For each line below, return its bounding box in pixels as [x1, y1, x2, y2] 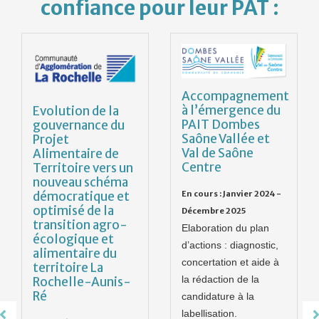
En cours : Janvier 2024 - [182, 189, 281, 199]
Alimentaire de [33, 146, 119, 162]
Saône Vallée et [182, 131, 270, 147]
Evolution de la [33, 103, 119, 120]
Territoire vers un [33, 160, 133, 177]
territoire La [33, 260, 103, 276]
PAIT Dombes [182, 117, 260, 133]
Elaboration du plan [182, 222, 269, 234]
